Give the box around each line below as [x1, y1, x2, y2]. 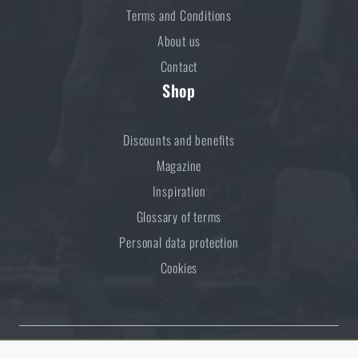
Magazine [156, 156, 202, 176]
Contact [160, 57, 198, 77]
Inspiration [152, 181, 206, 201]
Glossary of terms [136, 207, 222, 227]
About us [157, 31, 201, 51]
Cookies [160, 258, 198, 278]
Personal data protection [119, 233, 239, 253]
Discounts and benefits [123, 130, 235, 150]
